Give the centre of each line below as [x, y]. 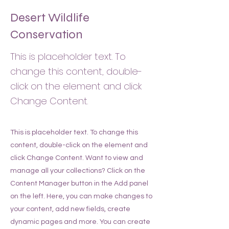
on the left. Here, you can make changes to [81, 196]
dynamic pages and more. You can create [80, 222]
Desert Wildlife [50, 18]
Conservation [47, 35]
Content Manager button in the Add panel [79, 184]
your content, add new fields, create [70, 209]
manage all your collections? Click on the [78, 171]
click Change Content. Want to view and [77, 158]
